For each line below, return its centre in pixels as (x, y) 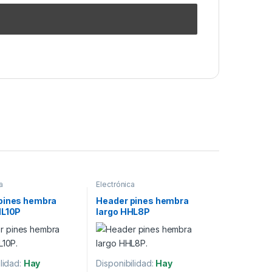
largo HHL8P (123, 212)
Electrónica (115, 184)
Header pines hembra (142, 201)
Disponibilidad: (126, 263)
